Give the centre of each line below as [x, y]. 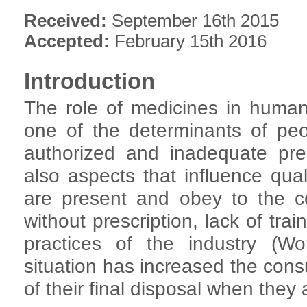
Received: [68, 20]
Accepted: [69, 41]
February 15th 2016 [191, 41]
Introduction [89, 81]
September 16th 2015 [195, 20]
